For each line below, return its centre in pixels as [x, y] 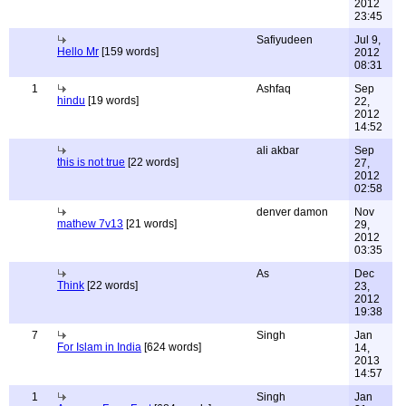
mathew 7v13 [90, 224]
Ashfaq [274, 89]
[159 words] [129, 52]
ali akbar [278, 150]
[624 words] [171, 347]
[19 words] [112, 101]
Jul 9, [367, 40]
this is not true [91, 162]
